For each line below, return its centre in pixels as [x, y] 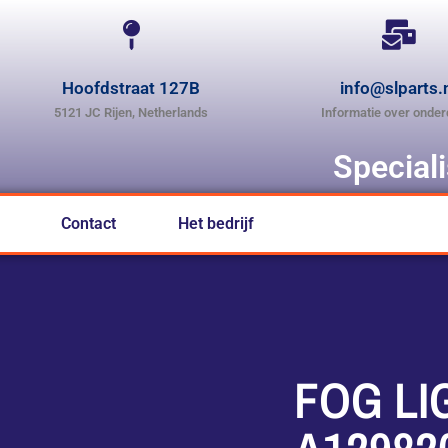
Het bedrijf [216, 223]
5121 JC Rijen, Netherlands [131, 112]
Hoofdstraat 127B [131, 87]
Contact [88, 223]
